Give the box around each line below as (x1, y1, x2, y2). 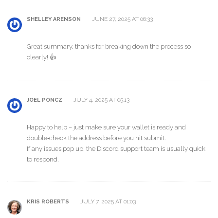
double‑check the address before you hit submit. (27, 134, 166, 142)
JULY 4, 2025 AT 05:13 (72, 96, 129, 103)
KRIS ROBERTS (27, 199, 69, 205)
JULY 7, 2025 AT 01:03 (79, 198, 136, 205)
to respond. (27, 155, 59, 163)
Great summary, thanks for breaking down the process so (27, 43, 191, 51)
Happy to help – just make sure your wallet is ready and (27, 123, 186, 131)
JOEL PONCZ (27, 96, 62, 103)
